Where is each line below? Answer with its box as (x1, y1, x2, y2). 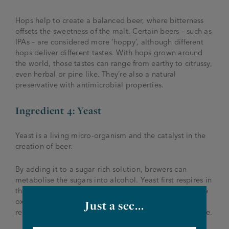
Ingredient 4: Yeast (15, 104, 102, 118)
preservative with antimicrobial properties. (15, 80, 164, 90)
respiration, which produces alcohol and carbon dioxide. (15, 208, 213, 217)
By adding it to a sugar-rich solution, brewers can (15, 165, 187, 174)
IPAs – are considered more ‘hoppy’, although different (15, 37, 203, 47)
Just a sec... (85, 198, 144, 213)
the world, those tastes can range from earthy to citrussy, (15, 59, 212, 68)
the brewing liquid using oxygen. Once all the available (15, 186, 209, 196)
